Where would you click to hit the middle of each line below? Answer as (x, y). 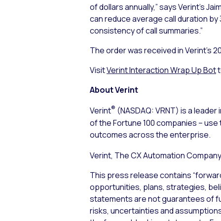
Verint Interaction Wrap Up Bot (161, 70)
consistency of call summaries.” (146, 31)
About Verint (114, 90)
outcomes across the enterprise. (150, 134)
